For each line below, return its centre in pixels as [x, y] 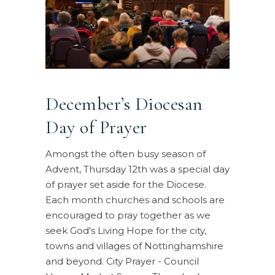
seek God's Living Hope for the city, [126, 230]
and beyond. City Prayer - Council [122, 261]
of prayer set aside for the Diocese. [126, 184]
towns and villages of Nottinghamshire [134, 246]
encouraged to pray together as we [128, 215]
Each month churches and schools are [135, 199]
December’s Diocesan [124, 104]
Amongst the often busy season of [126, 153]
